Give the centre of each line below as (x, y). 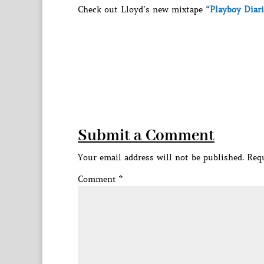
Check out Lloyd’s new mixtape (142, 9)
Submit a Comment (146, 136)
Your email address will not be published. (161, 157)
